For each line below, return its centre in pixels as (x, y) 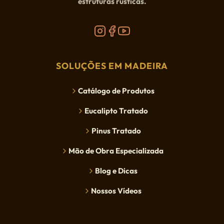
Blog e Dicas (116, 171)
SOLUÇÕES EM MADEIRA (112, 66)
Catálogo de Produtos (116, 91)
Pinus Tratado (116, 131)
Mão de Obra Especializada (116, 151)
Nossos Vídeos (116, 191)
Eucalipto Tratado (116, 111)
